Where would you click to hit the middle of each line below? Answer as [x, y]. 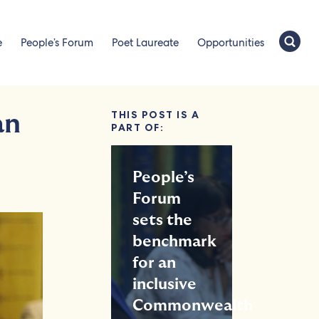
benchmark [175, 241]
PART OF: [138, 127]
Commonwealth [193, 305]
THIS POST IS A [156, 115]
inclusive [165, 284]
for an [155, 263]
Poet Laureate [145, 43]
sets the [163, 220]
